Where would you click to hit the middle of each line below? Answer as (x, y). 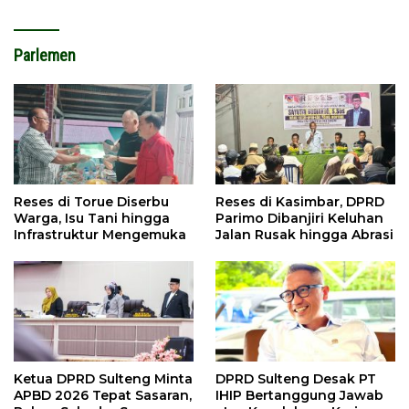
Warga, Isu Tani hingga (92, 218)
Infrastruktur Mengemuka (100, 234)
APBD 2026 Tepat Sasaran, (103, 396)
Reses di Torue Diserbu (91, 201)
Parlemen (45, 55)
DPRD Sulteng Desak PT (296, 379)
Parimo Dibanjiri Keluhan (299, 218)
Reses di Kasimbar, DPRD (300, 201)
